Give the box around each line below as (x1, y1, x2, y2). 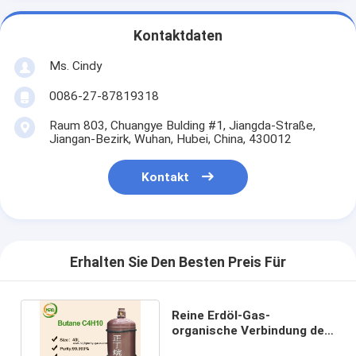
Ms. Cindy (48, 58, 102, 73)
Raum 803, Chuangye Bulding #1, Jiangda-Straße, (48, 118, 315, 133)
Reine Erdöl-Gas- (172, 308, 271, 323)
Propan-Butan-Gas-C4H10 (172, 338, 326, 353)
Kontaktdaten (133, 28, 222, 44)
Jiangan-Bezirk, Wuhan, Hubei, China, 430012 (48, 131, 292, 146)
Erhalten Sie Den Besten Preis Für (70, 254, 286, 271)
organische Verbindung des (172, 323, 332, 338)
